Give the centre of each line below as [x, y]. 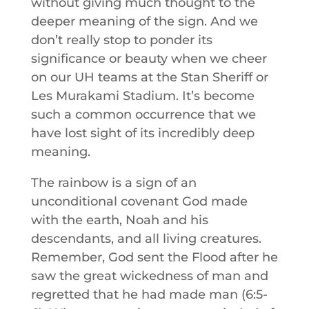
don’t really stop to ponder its [121, 40]
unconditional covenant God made [139, 201]
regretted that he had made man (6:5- [149, 295]
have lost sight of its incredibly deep [142, 133]
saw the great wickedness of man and [149, 276]
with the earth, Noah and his [119, 220]
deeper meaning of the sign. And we [144, 21]
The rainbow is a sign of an [113, 183]
